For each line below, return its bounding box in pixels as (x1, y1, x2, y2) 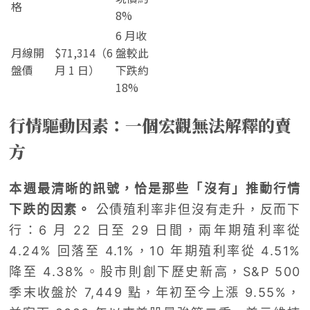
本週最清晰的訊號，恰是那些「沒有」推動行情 (9, 181, 301, 196)
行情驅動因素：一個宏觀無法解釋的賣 (9, 112, 292, 137)
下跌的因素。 (9, 201, 91, 217)
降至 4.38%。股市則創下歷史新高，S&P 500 (9, 264, 301, 279)
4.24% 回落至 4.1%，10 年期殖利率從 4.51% (9, 243, 301, 258)
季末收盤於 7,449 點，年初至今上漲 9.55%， (9, 284, 301, 300)
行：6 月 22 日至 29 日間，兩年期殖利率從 (9, 222, 301, 237)
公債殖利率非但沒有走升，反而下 (91, 201, 301, 217)
